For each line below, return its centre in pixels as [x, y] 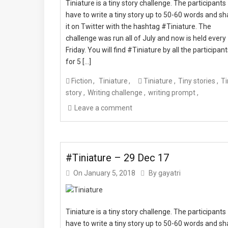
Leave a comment [103, 108]
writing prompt [172, 93]
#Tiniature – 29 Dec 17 [117, 158]
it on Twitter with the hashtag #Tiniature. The [138, 26]
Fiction [82, 81]
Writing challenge [115, 93]
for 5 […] [78, 62]
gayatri [169, 173]
